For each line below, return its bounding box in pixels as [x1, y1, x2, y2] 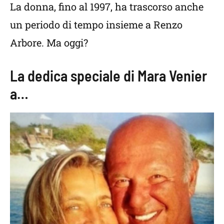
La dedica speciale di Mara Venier [10, 66, 207, 84]
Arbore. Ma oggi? [10, 35, 88, 49]
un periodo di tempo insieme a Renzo [10, 17, 182, 31]
